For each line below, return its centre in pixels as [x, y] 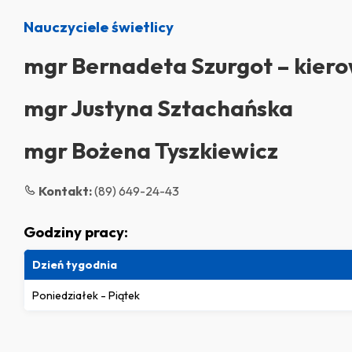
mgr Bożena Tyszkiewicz [151, 150]
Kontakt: [65, 191]
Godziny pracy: [76, 232]
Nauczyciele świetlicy [99, 27]
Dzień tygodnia [75, 265]
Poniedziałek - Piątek [86, 295]
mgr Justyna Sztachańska [158, 108]
